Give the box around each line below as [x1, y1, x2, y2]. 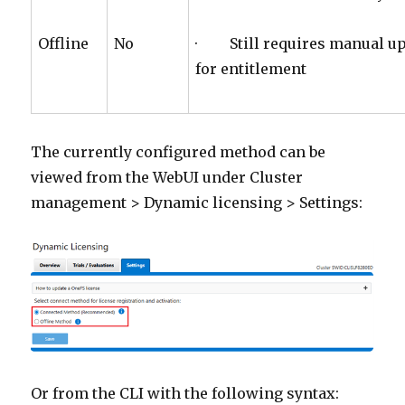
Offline [38, 34, 89, 53]
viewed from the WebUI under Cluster [31, 168, 304, 187]
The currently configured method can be [31, 143, 326, 162]
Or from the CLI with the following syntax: [31, 383, 340, 402]
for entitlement [195, 60, 307, 79]
